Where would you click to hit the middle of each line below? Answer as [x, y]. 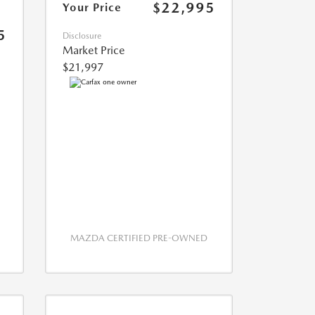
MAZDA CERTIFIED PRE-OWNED [139, 238]
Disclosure [82, 36]
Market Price [94, 51]
